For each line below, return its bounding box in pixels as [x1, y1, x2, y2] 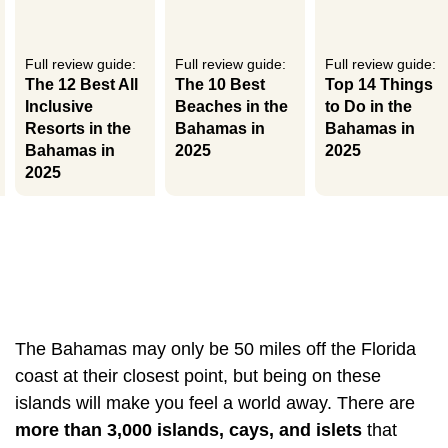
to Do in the [325, 98, 412, 115]
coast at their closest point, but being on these [15, 366, 381, 386]
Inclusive [25, 98, 93, 115]
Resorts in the [25, 120, 131, 137]
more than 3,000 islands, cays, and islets [15, 420, 362, 440]
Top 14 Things [325, 76, 433, 93]
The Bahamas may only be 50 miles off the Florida [15, 339, 416, 359]
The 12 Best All [25, 76, 138, 93]
